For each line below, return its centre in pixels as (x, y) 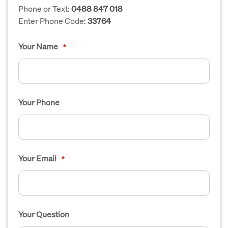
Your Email (37, 158)
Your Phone (39, 102)
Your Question (44, 214)
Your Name (38, 46)
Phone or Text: (45, 8)
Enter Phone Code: (53, 21)
